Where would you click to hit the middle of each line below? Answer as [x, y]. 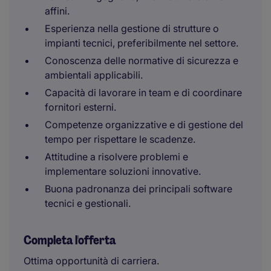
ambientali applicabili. [94, 75]
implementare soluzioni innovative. [123, 171]
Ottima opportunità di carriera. [91, 261]
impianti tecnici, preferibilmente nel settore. [142, 43]
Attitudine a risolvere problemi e [116, 157]
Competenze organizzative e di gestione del [144, 125]
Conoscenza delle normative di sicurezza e [142, 60]
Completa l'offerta [70, 240]
